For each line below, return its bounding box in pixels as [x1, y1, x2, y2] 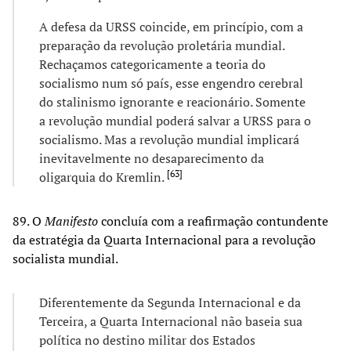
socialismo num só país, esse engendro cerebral [39, 74, 303, 92]
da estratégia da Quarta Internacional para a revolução [13, 230, 316, 248]
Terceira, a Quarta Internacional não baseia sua [39, 312, 302, 330]
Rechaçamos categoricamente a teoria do [39, 55, 266, 73]
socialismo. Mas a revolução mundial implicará [39, 130, 299, 148]
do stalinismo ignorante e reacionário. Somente [39, 92, 306, 110]
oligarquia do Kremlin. [39, 168, 167, 186]
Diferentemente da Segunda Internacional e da [39, 293, 301, 311]
